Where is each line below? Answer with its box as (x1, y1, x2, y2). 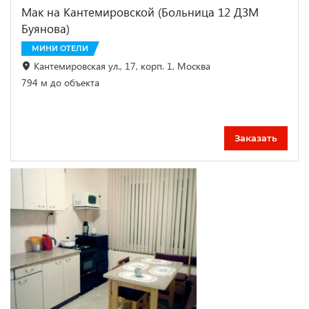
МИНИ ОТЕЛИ (32, 43, 88, 53)
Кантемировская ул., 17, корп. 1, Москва (34, 59, 210, 72)
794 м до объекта (21, 76, 99, 89)
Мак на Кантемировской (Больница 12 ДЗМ (21, 4, 259, 20)
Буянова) (21, 21, 70, 37)
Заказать (235, 132, 277, 143)
